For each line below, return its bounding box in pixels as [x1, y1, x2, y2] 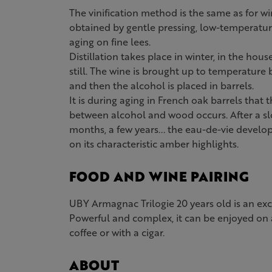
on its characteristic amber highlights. [69, 137, 239, 151]
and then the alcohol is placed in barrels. [69, 78, 254, 92]
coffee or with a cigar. [69, 225, 165, 239]
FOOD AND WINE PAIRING [69, 166, 249, 186]
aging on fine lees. [69, 35, 151, 49]
